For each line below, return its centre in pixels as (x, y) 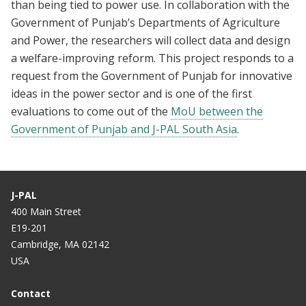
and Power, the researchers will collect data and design (151, 41)
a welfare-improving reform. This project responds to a (152, 58)
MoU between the (217, 112)
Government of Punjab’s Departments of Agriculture (145, 23)
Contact (31, 294)
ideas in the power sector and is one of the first (131, 94)
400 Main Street (46, 212)
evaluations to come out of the (91, 112)
